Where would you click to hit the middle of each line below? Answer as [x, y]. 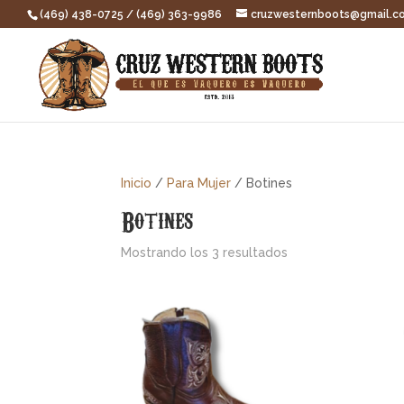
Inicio [137, 183]
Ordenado [318, 252]
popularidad [324, 293]
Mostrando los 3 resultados [205, 252]
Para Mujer [199, 183]
